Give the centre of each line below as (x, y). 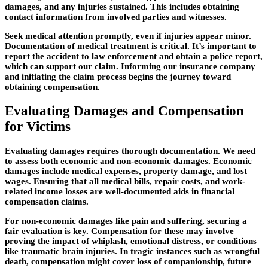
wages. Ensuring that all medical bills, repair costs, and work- (125, 181)
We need (238, 150)
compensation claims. (47, 201)
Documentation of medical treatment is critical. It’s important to (131, 46)
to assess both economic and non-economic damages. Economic (128, 161)
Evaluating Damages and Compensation (124, 111)
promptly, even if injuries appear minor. (172, 36)
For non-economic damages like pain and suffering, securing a (126, 220)
